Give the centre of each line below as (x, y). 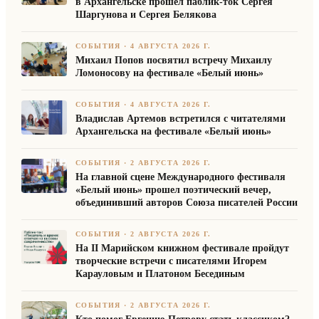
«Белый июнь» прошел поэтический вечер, (173, 190)
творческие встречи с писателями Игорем (171, 261)
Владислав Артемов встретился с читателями (181, 119)
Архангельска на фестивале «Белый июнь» (173, 132)
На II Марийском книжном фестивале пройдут (182, 249)
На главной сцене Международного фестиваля (181, 177)
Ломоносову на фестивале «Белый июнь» (169, 73)
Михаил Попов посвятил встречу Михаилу (174, 61)
